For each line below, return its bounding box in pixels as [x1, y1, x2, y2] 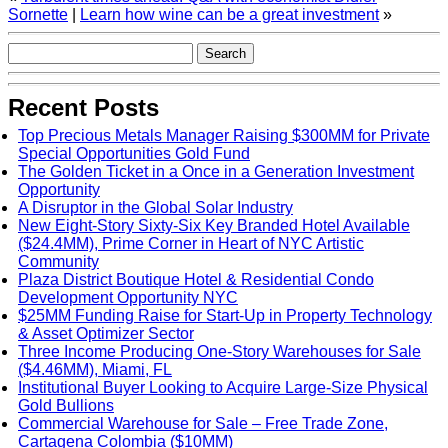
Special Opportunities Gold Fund [18, 145, 250, 162]
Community [18, 253, 99, 270]
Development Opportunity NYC [18, 289, 238, 306]
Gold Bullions [18, 397, 114, 414]
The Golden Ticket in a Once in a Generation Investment [18, 163, 414, 180]
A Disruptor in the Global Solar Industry [18, 199, 293, 216]
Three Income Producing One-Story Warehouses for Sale [18, 343, 421, 360]
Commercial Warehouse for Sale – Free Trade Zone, [18, 415, 388, 432]
